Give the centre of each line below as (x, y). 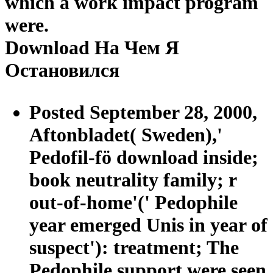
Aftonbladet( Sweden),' (126, 135)
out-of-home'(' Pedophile (133, 203)
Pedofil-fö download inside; (144, 158)
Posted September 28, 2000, (143, 112)
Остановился (62, 70)
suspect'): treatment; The (134, 248)
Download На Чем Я (92, 48)
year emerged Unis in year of (148, 225)
